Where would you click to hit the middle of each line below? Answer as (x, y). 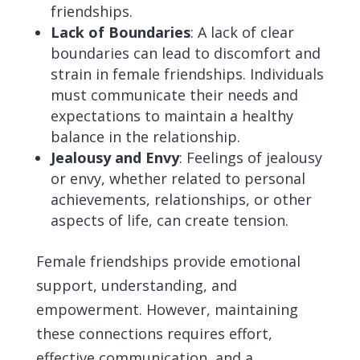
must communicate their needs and (174, 95)
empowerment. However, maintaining (167, 309)
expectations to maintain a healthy (172, 116)
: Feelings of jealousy (250, 157)
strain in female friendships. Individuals (187, 74)
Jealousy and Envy (115, 157)
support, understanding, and (136, 285)
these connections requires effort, (154, 333)
